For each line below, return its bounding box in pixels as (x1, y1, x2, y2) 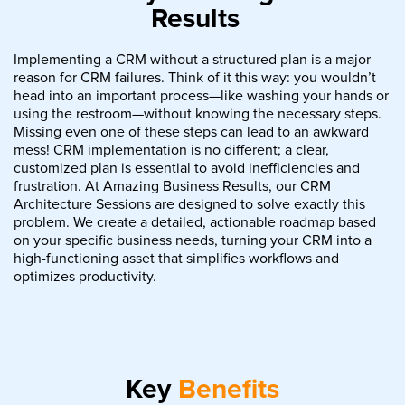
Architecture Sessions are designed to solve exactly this (14, 196, 365, 212)
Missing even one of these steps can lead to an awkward (14, 124, 369, 139)
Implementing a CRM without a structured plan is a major (14, 52, 371, 67)
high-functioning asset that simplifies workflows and (14, 250, 339, 266)
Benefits (178, 375, 279, 403)
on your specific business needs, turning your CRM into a (14, 232, 372, 248)
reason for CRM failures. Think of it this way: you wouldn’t (14, 70, 376, 85)
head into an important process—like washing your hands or (14, 88, 389, 103)
